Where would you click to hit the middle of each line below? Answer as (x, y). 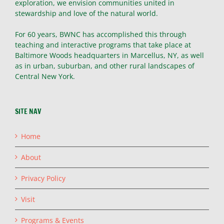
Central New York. (45, 76)
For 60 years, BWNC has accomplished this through (101, 34)
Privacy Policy (43, 178)
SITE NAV (28, 111)
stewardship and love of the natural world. (86, 13)
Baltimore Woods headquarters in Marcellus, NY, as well (109, 55)
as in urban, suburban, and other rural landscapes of (105, 65)
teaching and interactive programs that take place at (103, 44)
